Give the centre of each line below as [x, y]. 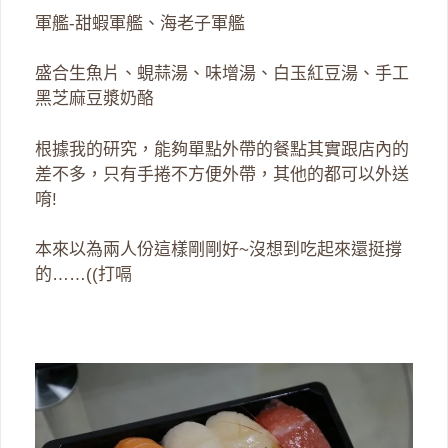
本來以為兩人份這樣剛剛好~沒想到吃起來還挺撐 [218, 250]
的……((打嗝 [83, 275]
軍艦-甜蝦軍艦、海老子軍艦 [140, 23]
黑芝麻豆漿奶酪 [94, 99]
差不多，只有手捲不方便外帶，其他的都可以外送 [222, 174]
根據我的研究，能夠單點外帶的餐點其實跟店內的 [222, 149]
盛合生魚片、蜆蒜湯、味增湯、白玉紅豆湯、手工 [222, 74]
